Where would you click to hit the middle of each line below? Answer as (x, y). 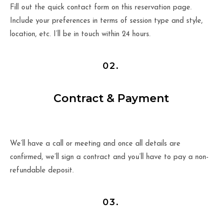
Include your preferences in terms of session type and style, (106, 21)
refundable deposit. (42, 170)
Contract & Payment (111, 98)
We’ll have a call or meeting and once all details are (95, 144)
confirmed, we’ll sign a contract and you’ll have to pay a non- (109, 157)
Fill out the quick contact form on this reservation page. (101, 7)
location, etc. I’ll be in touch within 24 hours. (80, 34)
